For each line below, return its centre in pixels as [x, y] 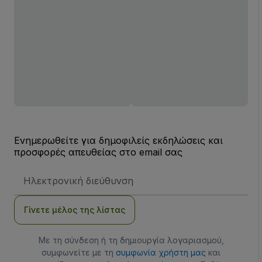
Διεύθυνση [41, 173]
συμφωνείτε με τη [79, 252]
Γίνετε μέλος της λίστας [75, 209]
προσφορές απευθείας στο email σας [98, 152]
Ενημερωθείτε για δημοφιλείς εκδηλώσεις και [118, 140]
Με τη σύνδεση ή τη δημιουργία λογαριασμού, [131, 240]
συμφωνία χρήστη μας [161, 252]
